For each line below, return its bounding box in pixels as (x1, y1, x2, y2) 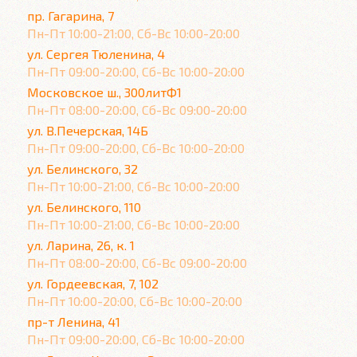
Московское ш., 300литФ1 (27, 84, 182, 100)
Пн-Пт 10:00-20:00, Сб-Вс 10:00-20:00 (27, 293, 242, 308)
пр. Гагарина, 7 (27, 8, 114, 23)
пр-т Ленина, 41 (27, 314, 120, 329)
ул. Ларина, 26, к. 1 (27, 237, 135, 253)
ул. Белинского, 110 (27, 199, 141, 214)
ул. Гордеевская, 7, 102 (27, 276, 159, 291)
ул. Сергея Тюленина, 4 (27, 46, 165, 61)
